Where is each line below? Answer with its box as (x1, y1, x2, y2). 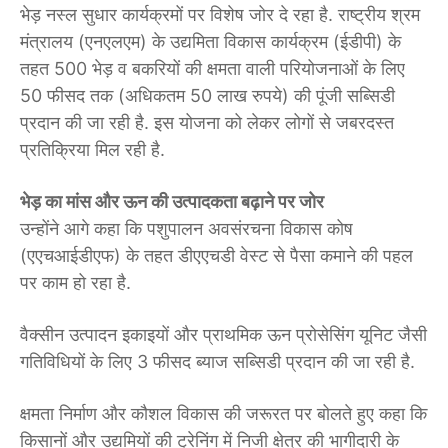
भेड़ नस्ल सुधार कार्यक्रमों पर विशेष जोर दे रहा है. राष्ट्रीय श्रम (20, 4, 420, 26)
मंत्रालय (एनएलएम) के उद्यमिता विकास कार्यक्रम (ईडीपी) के (20, 31, 401, 53)
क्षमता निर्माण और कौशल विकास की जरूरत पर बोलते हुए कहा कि (20, 403, 427, 425)
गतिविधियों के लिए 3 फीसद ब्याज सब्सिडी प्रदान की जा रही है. (20, 351, 415, 373)
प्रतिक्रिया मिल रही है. (20, 139, 165, 161)
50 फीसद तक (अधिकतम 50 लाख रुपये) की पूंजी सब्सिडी (20, 85, 395, 107)
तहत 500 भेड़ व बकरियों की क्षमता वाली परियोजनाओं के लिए (20, 58, 405, 80)
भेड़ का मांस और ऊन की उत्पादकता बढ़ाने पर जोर (20, 191, 324, 213)
